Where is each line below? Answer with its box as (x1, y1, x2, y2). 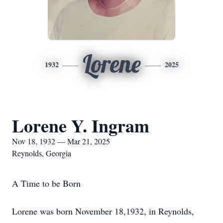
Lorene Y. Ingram (12, 112, 149, 138)
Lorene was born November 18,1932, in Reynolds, (12, 205, 194, 217)
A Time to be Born (12, 177, 81, 189)
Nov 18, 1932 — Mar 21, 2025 (12, 136, 110, 146)
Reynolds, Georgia (12, 148, 71, 158)
